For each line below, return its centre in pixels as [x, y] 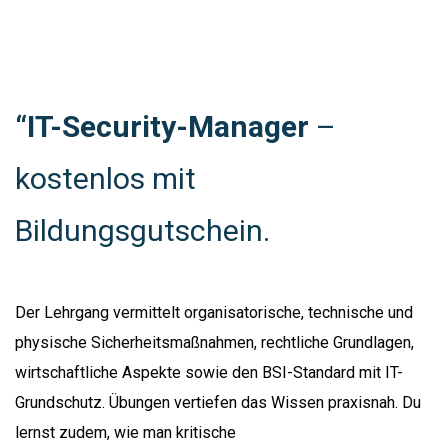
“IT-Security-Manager [162, 126]
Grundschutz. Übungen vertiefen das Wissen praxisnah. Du [218, 402]
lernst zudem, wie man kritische [125, 432]
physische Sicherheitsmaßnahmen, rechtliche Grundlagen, [214, 342]
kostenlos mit [105, 178]
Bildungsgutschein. [142, 230]
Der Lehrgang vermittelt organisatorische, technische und [214, 312]
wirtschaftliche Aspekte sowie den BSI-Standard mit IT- [209, 372]
